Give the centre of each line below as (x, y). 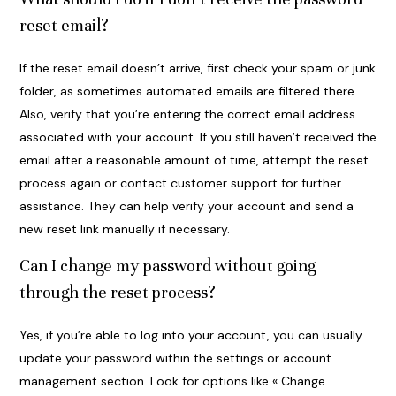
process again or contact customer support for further (180, 183)
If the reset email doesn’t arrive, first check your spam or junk (197, 69)
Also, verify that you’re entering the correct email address (187, 114)
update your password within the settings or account (175, 358)
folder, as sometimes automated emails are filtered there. (188, 91)
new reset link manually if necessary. (124, 229)
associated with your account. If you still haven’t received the (198, 137)
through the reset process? (117, 293)
